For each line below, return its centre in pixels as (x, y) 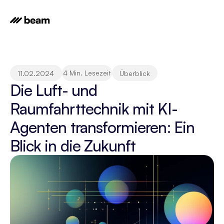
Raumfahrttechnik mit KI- (94, 108)
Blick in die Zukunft (73, 145)
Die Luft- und (53, 90)
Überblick (134, 73)
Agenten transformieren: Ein (102, 127)
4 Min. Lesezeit (87, 73)
